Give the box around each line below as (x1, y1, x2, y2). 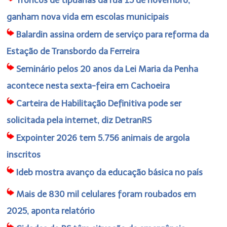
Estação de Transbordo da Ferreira (7, 46, 140, 56)
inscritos (7, 149, 41, 160)
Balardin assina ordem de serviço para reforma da (16, 29, 209, 40)
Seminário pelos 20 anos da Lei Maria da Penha (16, 63, 199, 74)
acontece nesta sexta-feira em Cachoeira (7, 80, 170, 91)
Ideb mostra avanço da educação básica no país (16, 167, 203, 177)
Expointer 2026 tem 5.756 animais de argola (16, 132, 190, 143)
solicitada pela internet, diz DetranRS (7, 115, 152, 125)
